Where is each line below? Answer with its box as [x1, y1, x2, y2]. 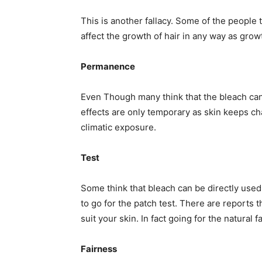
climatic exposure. [81, 121, 156, 133]
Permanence [81, 60, 135, 72]
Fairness [81, 243, 117, 254]
